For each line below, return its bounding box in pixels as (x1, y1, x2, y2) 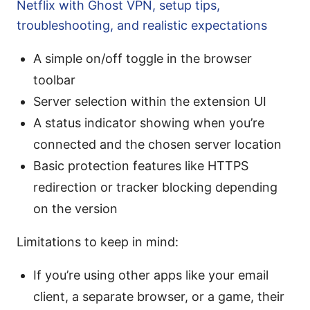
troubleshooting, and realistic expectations (17, 18, 267, 33)
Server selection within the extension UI (33, 94, 266, 109)
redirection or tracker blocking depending (33, 180, 277, 195)
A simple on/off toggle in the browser (33, 51, 252, 66)
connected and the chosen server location (33, 137, 282, 152)
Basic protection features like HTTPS (33, 158, 248, 174)
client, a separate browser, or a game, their (33, 289, 284, 304)
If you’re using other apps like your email (33, 268, 268, 283)
